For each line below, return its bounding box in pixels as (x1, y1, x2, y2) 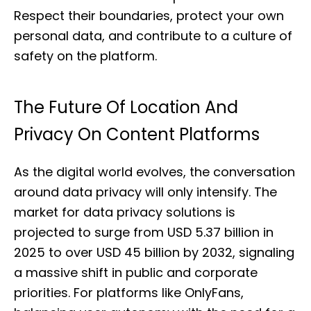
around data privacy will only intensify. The (14, 183, 277, 201)
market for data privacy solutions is (14, 203, 235, 221)
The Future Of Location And (14, 96, 238, 119)
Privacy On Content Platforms (14, 123, 260, 146)
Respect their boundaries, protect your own (14, 7, 284, 24)
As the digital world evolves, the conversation (14, 163, 295, 180)
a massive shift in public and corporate (14, 264, 258, 281)
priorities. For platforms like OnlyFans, (14, 284, 244, 301)
